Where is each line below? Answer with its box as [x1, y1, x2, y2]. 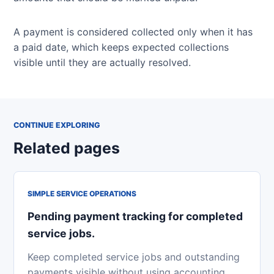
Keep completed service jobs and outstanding [28, 251, 240, 264]
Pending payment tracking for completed [28, 210, 243, 223]
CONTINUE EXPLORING [13, 120, 100, 130]
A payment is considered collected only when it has [13, 25, 253, 38]
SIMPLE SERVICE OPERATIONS [28, 189, 136, 199]
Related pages [13, 139, 120, 158]
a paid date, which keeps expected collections [13, 40, 229, 53]
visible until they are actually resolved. [13, 56, 191, 68]
